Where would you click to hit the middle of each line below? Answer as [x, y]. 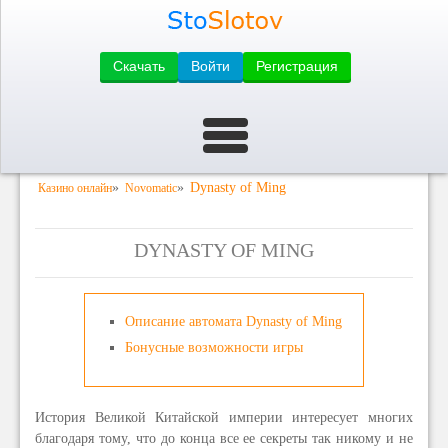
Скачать [138, 66]
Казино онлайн [75, 188]
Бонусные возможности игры [214, 347]
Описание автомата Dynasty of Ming [233, 321]
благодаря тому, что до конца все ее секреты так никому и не [224, 438]
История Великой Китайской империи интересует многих [224, 417]
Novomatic [151, 188]
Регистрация [296, 66]
